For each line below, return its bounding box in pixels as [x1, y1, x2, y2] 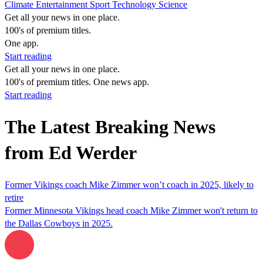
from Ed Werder [5, 142, 137, 164]
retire [5, 192, 23, 203]
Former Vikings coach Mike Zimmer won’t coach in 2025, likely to [5, 179, 254, 190]
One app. [5, 38, 39, 48]
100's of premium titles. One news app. [5, 77, 149, 87]
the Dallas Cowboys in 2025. [5, 218, 113, 228]
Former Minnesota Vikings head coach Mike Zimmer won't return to [5, 205, 258, 215]
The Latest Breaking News [5, 116, 215, 138]
